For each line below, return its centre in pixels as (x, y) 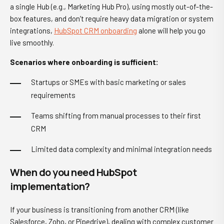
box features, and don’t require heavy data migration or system (112, 19)
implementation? (50, 186)
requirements (53, 95)
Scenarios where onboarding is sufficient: (84, 62)
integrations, (32, 31)
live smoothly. (32, 43)
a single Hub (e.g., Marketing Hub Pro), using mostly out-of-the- (111, 7)
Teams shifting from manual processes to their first (116, 116)
